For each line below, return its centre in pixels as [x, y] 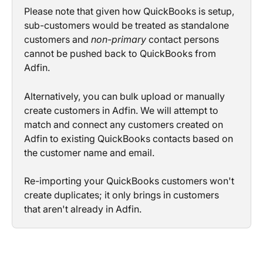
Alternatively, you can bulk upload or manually [126, 96]
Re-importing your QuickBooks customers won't [130, 181]
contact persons [184, 40]
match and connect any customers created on [125, 124]
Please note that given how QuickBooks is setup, [130, 11]
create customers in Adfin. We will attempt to [122, 110]
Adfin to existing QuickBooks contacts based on [130, 138]
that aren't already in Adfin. [83, 209]
